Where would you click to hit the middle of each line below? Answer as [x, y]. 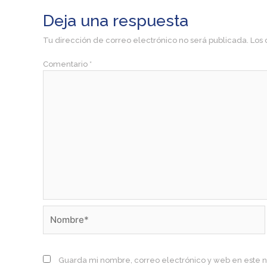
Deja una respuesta [116, 20]
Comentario [66, 64]
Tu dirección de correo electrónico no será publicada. [146, 40]
